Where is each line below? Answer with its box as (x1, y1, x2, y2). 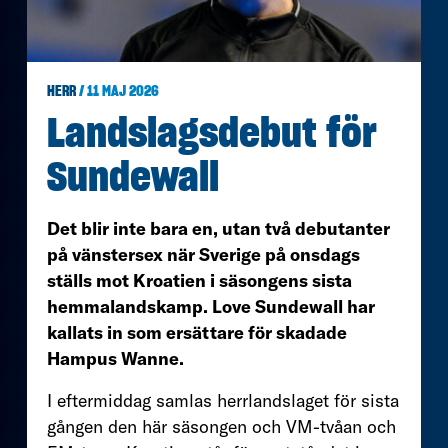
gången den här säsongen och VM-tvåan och (47, 414, 396, 438)
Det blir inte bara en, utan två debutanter (47, 216, 390, 240)
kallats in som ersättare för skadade (47, 320, 347, 344)
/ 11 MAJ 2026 (76, 84, 159, 99)
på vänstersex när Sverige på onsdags (47, 242, 360, 266)
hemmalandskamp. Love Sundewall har (47, 294, 375, 318)
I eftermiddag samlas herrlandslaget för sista (47, 388, 399, 412)
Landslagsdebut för (47, 114, 377, 155)
